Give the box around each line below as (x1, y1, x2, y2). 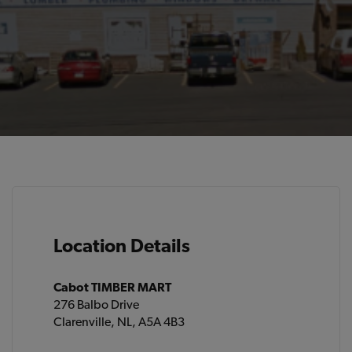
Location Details (53, 234, 191, 257)
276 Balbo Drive (53, 297, 140, 312)
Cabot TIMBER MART (53, 280, 172, 295)
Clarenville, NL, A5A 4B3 (53, 314, 185, 329)
